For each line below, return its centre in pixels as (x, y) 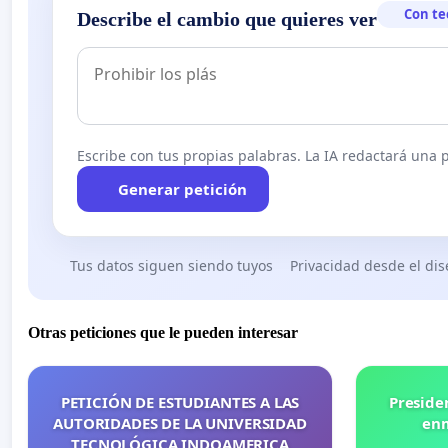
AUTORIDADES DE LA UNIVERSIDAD (180, 423)
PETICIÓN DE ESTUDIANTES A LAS (180, 402)
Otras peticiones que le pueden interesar (163, 333)
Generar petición (182, 189)
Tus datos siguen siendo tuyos (171, 266)
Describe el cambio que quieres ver (227, 19)
